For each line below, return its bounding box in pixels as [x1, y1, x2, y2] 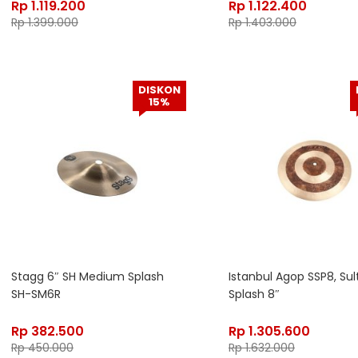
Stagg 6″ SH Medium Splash [10, 268, 164, 285]
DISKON [137, 82, 181, 98]
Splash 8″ [228, 286, 280, 303]
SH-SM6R [10, 286, 61, 303]
